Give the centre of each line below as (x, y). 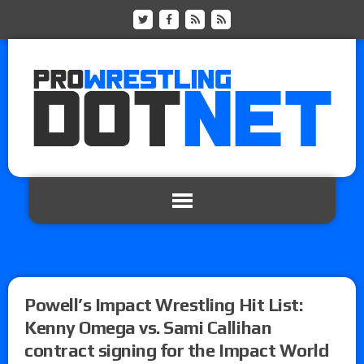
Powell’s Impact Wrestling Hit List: (164, 304)
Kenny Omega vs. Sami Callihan (148, 327)
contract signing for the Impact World (177, 350)
